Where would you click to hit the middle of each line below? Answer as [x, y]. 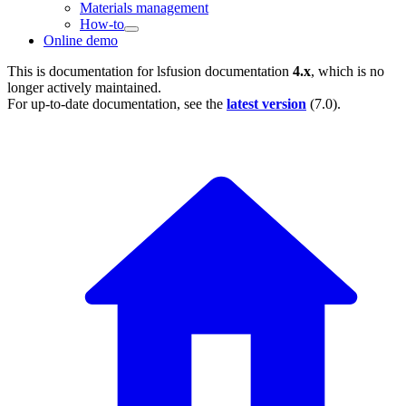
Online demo [81, 40]
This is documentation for [82, 71]
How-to [102, 24]
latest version [266, 104]
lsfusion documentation [223, 71]
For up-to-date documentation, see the [117, 104]
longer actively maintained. [84, 87]
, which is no [348, 71]
